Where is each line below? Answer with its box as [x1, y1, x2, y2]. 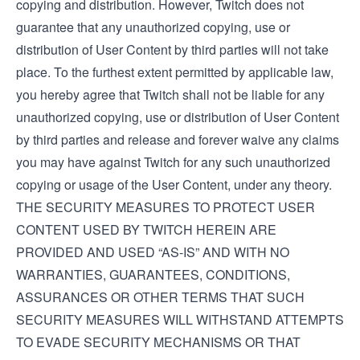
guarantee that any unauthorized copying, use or [16, 18, 290, 36]
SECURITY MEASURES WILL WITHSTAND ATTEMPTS [16, 310, 344, 329]
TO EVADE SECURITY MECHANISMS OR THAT [16, 333, 301, 351]
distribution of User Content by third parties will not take [16, 40, 329, 59]
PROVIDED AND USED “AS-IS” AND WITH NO [16, 243, 289, 261]
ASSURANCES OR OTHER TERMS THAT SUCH [16, 288, 305, 306]
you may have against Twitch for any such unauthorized [16, 153, 330, 171]
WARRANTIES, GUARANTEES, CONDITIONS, [16, 265, 290, 284]
